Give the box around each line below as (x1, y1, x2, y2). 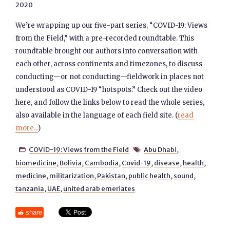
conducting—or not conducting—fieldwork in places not (15, 72, 204, 81)
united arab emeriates (63, 184, 136, 193)
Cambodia (85, 159, 119, 167)
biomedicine (15, 159, 57, 167)
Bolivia (60, 159, 82, 167)
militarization (49, 171, 94, 180)
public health (128, 171, 171, 180)
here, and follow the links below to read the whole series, (15, 98, 205, 107)
